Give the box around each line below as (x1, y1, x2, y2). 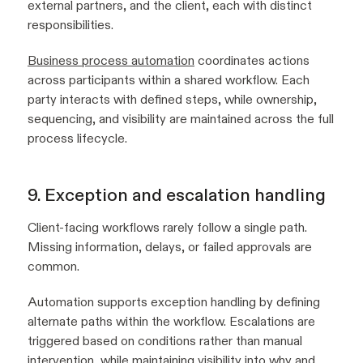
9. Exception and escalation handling (28, 184, 326, 207)
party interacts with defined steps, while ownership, (28, 92, 317, 108)
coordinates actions (194, 53, 310, 69)
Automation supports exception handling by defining (28, 294, 320, 310)
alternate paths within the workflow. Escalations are (28, 314, 315, 330)
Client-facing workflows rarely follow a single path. (28, 220, 307, 236)
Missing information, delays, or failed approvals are (28, 239, 312, 255)
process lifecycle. (28, 130, 127, 147)
